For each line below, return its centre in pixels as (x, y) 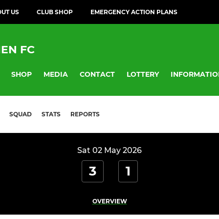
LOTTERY (143, 74)
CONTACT (97, 74)
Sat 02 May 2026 (109, 151)
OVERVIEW (109, 201)
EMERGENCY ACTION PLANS (134, 12)
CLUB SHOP (55, 12)
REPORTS (85, 114)
